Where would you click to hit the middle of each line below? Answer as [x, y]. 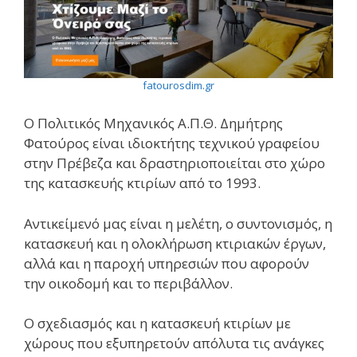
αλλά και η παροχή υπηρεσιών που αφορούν [167, 263]
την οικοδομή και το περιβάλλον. [128, 283]
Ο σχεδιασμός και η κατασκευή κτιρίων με [157, 324]
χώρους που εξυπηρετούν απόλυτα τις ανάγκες [174, 343]
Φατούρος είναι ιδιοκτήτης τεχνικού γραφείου [172, 143]
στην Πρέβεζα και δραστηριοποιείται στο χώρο [175, 163]
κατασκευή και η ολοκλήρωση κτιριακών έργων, [175, 243]
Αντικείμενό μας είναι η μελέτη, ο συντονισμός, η [178, 223]
